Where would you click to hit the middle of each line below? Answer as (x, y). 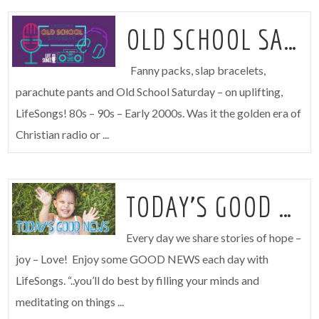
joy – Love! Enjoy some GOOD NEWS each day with (142, 259)
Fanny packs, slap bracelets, (195, 70)
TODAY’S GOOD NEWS (286, 207)
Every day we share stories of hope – (213, 238)
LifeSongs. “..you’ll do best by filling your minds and (138, 281)
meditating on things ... (70, 302)
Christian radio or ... (63, 134)
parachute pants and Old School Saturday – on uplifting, (150, 91)
